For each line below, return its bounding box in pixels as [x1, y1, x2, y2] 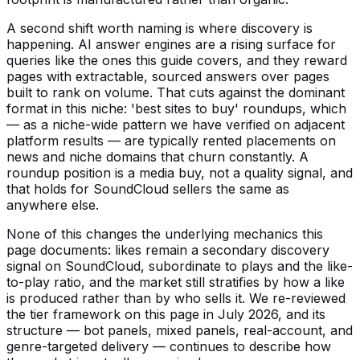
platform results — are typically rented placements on [6, 133, 336, 149]
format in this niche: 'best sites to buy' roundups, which [6, 100, 346, 117]
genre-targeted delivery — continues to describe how [6, 338, 331, 354]
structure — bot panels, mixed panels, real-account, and [6, 322, 353, 338]
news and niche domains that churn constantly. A [6, 149, 309, 165]
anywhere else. [6, 197, 99, 213]
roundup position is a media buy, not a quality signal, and [6, 165, 353, 181]
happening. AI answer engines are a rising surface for [6, 36, 336, 52]
